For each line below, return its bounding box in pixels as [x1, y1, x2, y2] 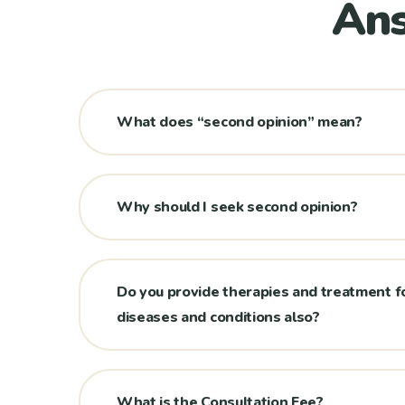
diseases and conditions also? [117, 307, 320, 327]
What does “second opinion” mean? [117, 112, 363, 132]
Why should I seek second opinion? [117, 197, 358, 217]
